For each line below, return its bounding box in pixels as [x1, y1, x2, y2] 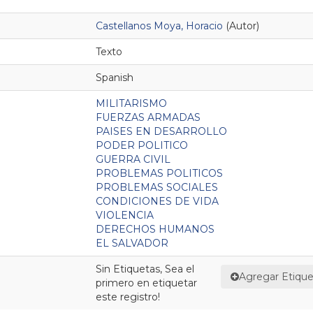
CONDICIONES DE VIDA [96, 194, 219, 208]
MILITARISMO [96, 96, 167, 110]
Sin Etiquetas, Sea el [96, 262, 194, 275]
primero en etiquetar [96, 276, 197, 289]
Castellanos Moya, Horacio [96, 19, 223, 32]
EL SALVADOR [96, 236, 168, 249]
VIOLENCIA [96, 208, 154, 221]
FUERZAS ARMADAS [96, 110, 201, 124]
